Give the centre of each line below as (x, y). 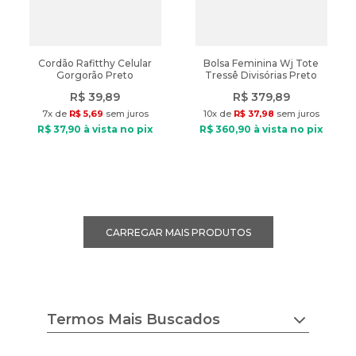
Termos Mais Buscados (133, 319)
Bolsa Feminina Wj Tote (261, 63)
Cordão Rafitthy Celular (95, 63)
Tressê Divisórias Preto (261, 75)
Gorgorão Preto (95, 75)
